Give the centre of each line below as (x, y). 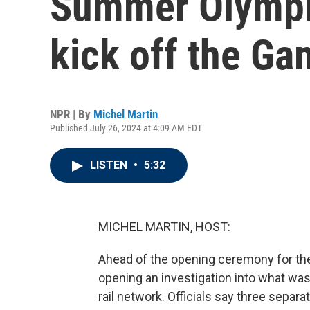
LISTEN (110, 165)
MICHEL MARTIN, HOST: (164, 227)
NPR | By (72, 114)
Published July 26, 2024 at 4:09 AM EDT (126, 128)
